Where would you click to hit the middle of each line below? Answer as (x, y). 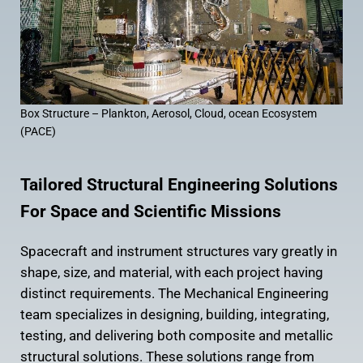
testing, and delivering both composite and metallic (176, 336)
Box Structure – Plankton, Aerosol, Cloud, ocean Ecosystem (168, 114)
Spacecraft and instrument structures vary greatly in (178, 252)
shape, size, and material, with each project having (171, 273)
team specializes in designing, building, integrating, (174, 315)
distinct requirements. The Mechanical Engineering (174, 294)
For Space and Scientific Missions (150, 211)
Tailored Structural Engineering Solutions (179, 185)
